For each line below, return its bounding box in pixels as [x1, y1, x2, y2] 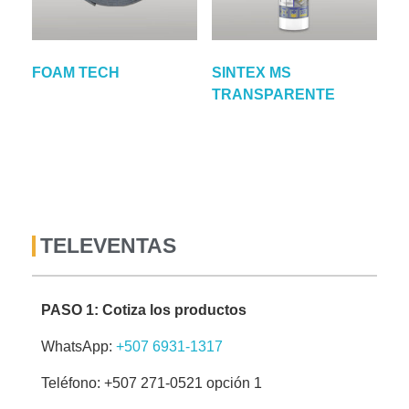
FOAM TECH [32, 64, 120, 80]
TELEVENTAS [40, 233, 176, 257]
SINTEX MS [211, 64, 291, 80]
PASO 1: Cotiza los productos [41, 301, 246, 318]
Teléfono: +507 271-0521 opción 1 [41, 374, 262, 391]
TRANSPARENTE [211, 86, 335, 102]
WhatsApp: [41, 338, 116, 354]
